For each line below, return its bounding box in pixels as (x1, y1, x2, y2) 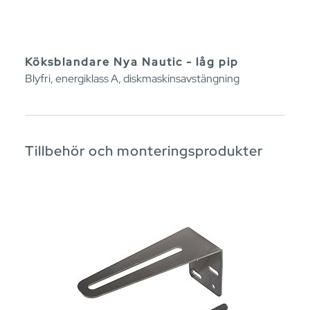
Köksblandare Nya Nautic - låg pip (25, 54, 239, 69)
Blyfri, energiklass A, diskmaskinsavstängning (25, 71, 239, 86)
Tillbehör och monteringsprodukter (25, 141, 263, 160)
